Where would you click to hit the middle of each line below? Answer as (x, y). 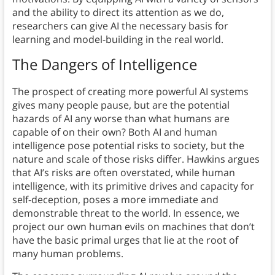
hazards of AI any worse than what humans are (121, 118)
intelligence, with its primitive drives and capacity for (133, 186)
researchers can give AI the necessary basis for (120, 25)
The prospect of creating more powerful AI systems (130, 91)
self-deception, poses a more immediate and (115, 199)
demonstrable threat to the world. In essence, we (126, 213)
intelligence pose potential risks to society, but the (128, 145)
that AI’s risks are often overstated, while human (123, 172)
